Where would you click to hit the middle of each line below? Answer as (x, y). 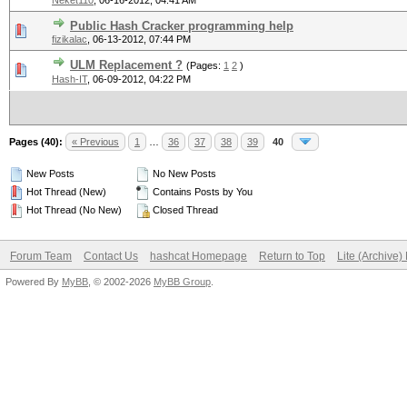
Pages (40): (36, 142)
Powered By (34, 282)
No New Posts (183, 174)
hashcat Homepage (199, 256)
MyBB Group (182, 282)
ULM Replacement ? (126, 65)
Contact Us (111, 256)
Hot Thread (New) (65, 192)
